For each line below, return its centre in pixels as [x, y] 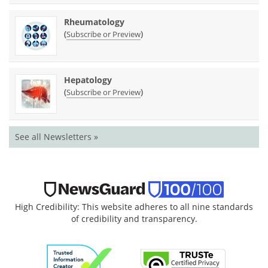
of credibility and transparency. [134, 218]
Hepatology [88, 80]
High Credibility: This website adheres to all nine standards [134, 206]
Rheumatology [94, 22]
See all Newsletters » [57, 136]
